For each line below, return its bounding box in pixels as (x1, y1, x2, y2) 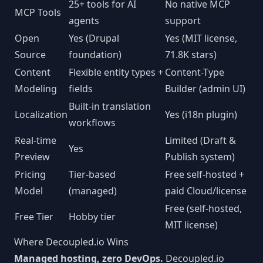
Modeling (15, 82, 57, 95)
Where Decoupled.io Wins (14, 235, 129, 248)
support (165, 14, 201, 27)
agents (69, 14, 99, 27)
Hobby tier (69, 210, 116, 223)
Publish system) (165, 150, 235, 163)
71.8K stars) (165, 48, 217, 61)
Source (15, 48, 46, 61)
